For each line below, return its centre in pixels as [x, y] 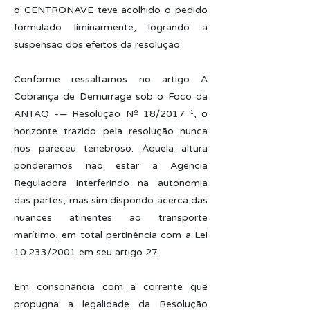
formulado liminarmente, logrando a [111, 27]
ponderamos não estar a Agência [111, 166]
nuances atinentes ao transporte [111, 218]
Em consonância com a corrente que [111, 287]
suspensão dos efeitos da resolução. [98, 45]
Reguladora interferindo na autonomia [111, 183]
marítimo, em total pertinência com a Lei [111, 235]
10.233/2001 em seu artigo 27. [86, 252]
